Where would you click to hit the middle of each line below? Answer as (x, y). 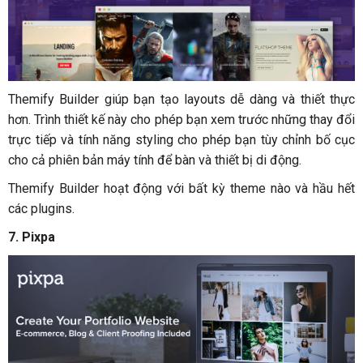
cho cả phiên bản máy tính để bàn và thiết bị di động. (155, 160)
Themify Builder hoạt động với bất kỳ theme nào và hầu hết (181, 188)
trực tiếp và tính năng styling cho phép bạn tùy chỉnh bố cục (181, 139)
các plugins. (41, 208)
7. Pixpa (33, 237)
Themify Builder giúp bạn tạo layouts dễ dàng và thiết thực (181, 99)
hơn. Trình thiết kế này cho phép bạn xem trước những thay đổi (181, 119)
